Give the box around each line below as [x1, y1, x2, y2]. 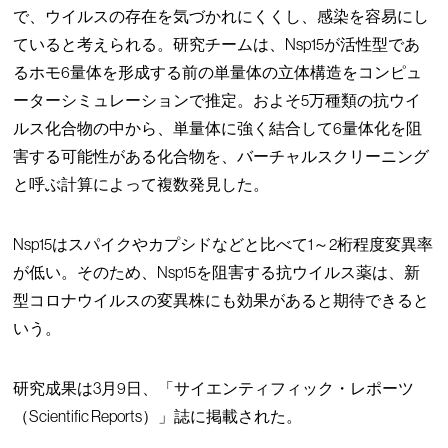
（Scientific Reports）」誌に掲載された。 [13, 406, 303, 425]
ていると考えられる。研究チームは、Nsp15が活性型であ [13, 34, 421, 53]
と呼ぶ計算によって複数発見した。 [13, 174, 270, 193]
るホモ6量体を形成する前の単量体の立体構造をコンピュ [13, 62, 423, 81]
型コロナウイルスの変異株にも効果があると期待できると [13, 290, 430, 309]
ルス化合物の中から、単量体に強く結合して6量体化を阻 [13, 118, 423, 137]
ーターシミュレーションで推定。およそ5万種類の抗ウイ [13, 90, 422, 109]
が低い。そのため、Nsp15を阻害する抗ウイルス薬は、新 [13, 262, 421, 281]
